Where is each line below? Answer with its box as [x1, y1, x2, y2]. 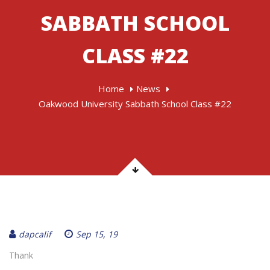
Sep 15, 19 [76, 228, 118, 240]
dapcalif [19, 228, 51, 240]
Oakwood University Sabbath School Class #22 [39, 98, 231, 110]
